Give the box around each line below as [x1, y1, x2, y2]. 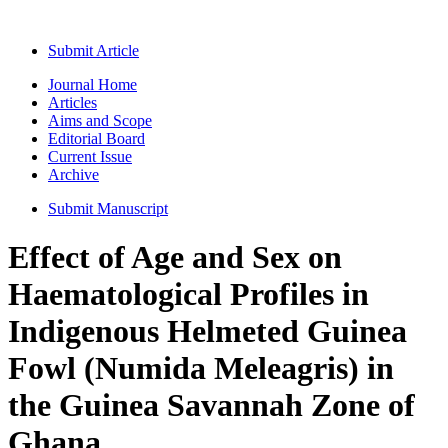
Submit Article [48, 42, 139, 59]
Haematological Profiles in [8, 276, 369, 313]
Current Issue [48, 148, 132, 165]
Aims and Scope [48, 112, 152, 129]
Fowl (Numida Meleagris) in [8, 350, 394, 387]
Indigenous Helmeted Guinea [8, 313, 407, 350]
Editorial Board [48, 130, 145, 147]
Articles [48, 94, 97, 111]
